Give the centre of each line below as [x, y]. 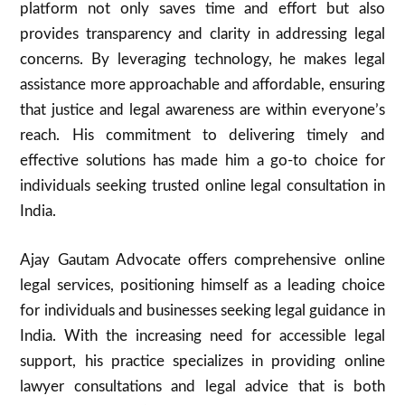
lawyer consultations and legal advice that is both [202, 386]
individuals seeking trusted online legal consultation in [202, 186]
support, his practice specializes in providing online [202, 361]
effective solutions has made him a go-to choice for [202, 160]
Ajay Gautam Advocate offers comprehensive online [202, 259]
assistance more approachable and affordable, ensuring [202, 85]
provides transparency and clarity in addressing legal [202, 34]
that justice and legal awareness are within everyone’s [202, 110]
